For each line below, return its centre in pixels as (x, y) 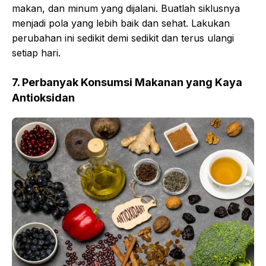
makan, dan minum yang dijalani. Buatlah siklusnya (126, 9)
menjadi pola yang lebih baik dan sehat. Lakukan (121, 23)
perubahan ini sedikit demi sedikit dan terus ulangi (123, 38)
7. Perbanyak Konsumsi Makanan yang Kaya (127, 83)
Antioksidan (43, 98)
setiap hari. (36, 53)
